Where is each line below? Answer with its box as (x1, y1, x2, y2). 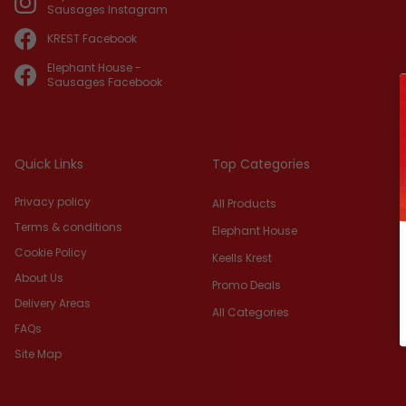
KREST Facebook (47, 31, 137, 46)
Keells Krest (212, 250, 272, 266)
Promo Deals (212, 277, 281, 293)
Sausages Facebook (47, 74, 162, 90)
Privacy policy (14, 194, 91, 209)
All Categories (212, 304, 289, 320)
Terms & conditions (14, 219, 122, 235)
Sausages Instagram (47, 2, 168, 17)
